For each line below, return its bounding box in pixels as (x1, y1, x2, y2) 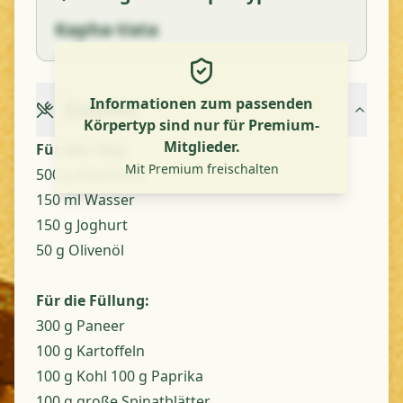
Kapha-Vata (55, 17, 158, 41)
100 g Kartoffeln (36, 341, 145, 361)
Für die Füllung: (36, 291, 149, 310)
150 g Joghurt (36, 215, 128, 235)
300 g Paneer (36, 316, 125, 336)
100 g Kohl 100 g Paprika (36, 366, 203, 386)
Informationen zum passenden (90, 94, 313, 113)
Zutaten (65, 97, 137, 121)
